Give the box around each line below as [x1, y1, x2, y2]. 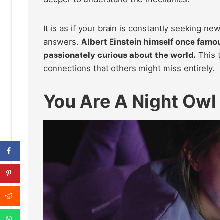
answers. [43, 36, 81, 47]
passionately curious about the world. [43, 50, 196, 60]
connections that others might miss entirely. [43, 63, 215, 73]
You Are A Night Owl [43, 90, 216, 112]
